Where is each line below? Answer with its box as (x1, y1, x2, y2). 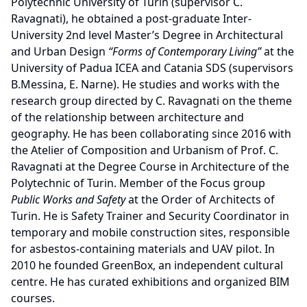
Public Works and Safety (11, 192, 125, 207)
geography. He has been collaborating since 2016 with (11, 126, 291, 141)
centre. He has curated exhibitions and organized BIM (11, 274, 290, 289)
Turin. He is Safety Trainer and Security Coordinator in (11, 208, 289, 223)
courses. (11, 291, 55, 306)
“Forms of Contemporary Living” (108, 44, 261, 59)
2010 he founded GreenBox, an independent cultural (11, 258, 283, 273)
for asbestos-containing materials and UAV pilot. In (11, 241, 275, 256)
